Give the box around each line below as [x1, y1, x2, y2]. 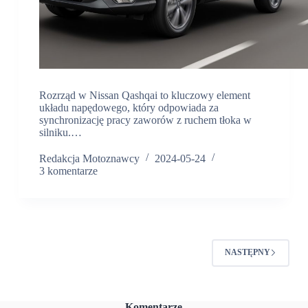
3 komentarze [38, 164, 98, 177]
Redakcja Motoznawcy [38, 152, 140, 164]
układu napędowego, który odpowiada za [38, 101, 219, 113]
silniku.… [38, 126, 82, 138]
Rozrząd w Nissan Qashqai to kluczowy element [38, 89, 250, 101]
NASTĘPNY [225, 247, 271, 258]
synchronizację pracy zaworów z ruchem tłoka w [38, 113, 252, 126]
